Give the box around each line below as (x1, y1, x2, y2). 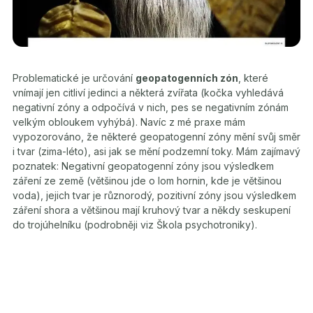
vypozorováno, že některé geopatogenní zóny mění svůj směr (13, 130, 300, 143)
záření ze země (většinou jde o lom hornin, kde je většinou (13, 174, 282, 187)
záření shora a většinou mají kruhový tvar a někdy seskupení (13, 203, 291, 216)
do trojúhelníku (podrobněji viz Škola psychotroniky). (13, 218, 257, 231)
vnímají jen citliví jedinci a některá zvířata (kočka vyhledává (13, 86, 284, 99)
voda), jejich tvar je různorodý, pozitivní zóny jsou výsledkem (13, 189, 296, 201)
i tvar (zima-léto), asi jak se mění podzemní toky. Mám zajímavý (13, 145, 300, 157)
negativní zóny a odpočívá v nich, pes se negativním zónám (13, 101, 289, 113)
